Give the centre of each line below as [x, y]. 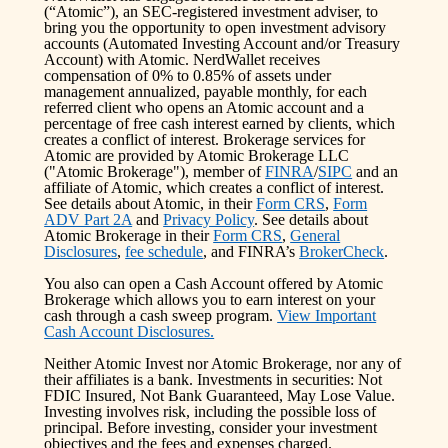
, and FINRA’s [249, 251]
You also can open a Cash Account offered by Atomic [214, 283]
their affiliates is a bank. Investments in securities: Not [213, 379]
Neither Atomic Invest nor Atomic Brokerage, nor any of [223, 363]
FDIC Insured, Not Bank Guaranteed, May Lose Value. [220, 395]
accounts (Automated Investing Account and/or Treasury [222, 43]
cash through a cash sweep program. [159, 315]
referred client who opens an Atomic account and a [204, 107]
